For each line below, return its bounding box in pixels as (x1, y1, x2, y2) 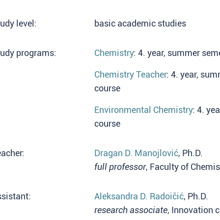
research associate (94, 205, 167, 215)
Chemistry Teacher (94, 69, 166, 80)
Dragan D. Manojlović (94, 148, 178, 158)
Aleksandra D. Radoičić (94, 191, 184, 201)
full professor (94, 162, 146, 172)
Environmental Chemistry (94, 105, 192, 115)
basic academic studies (94, 18, 186, 28)
